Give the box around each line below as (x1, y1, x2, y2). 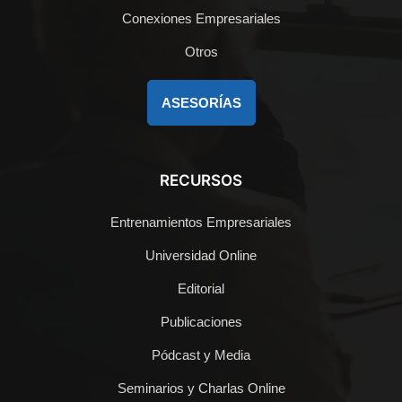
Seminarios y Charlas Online (117, 380, 285, 397)
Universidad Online (145, 248, 257, 264)
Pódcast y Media (152, 347, 250, 363)
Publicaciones (160, 314, 242, 330)
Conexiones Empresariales (121, 11, 281, 27)
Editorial (178, 281, 224, 297)
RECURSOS (160, 171, 242, 190)
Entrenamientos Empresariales (110, 214, 292, 231)
